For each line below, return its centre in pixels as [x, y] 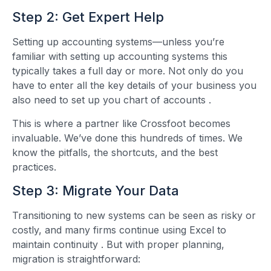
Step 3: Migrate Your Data [96, 191]
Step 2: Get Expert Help [88, 17]
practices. [34, 167]
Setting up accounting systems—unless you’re [118, 42]
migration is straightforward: [76, 259]
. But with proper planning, [163, 245]
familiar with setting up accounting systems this [120, 57]
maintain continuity [57, 245]
